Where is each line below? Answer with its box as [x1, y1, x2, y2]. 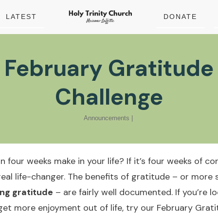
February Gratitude [4, 54, 214, 83]
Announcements [83, 114, 129, 122]
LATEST [6, 13, 37, 20]
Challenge [55, 82, 163, 111]
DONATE [163, 13, 197, 20]
